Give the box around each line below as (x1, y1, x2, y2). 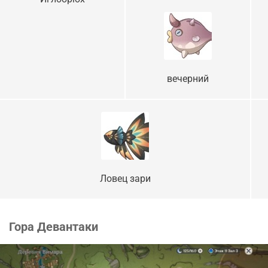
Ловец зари (99, 173, 151, 185)
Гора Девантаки (9, 220, 98, 234)
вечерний (167, 73, 209, 85)
